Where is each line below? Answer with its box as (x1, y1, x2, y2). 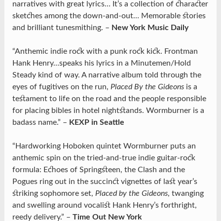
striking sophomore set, (12, 189, 95, 198)
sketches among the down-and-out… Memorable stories (12, 12, 206, 20)
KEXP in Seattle (69, 118, 124, 127)
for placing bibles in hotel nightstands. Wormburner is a (12, 107, 204, 115)
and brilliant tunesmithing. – (12, 24, 111, 32)
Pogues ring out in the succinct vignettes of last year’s (12, 178, 197, 186)
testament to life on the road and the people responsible (12, 95, 206, 103)
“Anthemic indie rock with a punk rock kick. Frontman (12, 47, 198, 56)
